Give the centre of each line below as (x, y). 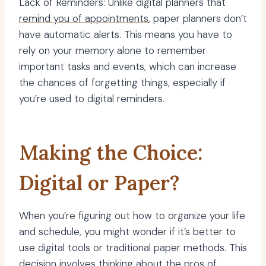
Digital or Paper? (99, 183)
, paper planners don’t (198, 19)
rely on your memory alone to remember (113, 51)
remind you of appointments (84, 19)
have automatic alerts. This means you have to (126, 35)
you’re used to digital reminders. (92, 99)
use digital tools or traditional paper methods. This (133, 248)
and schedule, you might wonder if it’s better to (127, 232)
